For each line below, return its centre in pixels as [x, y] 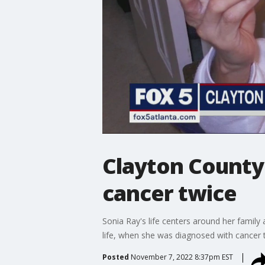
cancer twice [169, 193]
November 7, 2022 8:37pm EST [182, 257]
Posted [115, 257]
